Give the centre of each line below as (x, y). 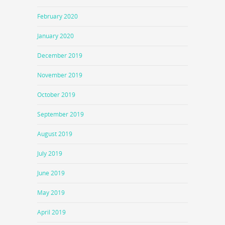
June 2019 (51, 173)
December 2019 (60, 55)
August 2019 (55, 134)
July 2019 (50, 153)
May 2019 (51, 192)
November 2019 (60, 75)
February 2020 (58, 16)
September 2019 (61, 114)
